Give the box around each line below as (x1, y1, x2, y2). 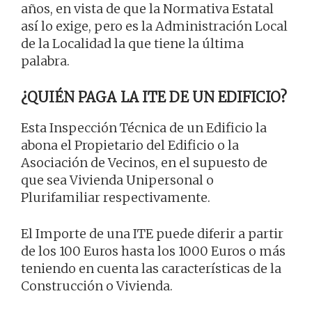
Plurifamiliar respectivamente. (21, 189, 210, 206)
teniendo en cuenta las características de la (21, 260, 281, 277)
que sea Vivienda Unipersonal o (21, 172, 214, 189)
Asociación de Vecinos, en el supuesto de (21, 155, 267, 171)
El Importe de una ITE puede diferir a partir (21, 226, 283, 242)
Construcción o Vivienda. (21, 278, 173, 295)
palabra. (21, 53, 70, 70)
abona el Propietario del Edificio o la (21, 137, 239, 154)
